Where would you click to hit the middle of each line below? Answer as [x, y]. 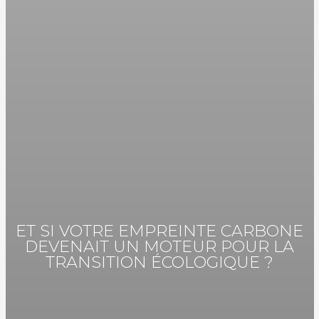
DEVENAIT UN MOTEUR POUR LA [159, 247]
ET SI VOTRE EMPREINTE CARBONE [159, 231]
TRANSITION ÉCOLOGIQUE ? [159, 262]
